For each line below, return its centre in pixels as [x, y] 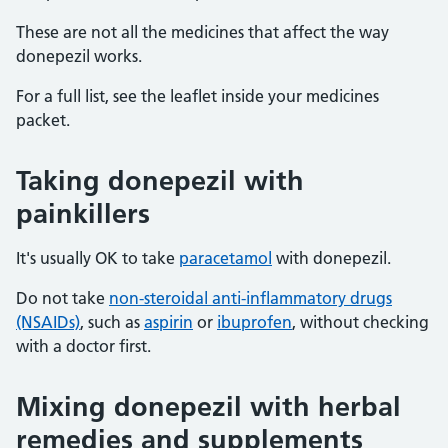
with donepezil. [331, 258]
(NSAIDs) [48, 322]
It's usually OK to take [97, 258]
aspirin [168, 322]
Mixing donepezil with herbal [208, 406]
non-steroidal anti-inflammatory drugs [250, 298]
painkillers [83, 213]
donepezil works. [79, 56]
